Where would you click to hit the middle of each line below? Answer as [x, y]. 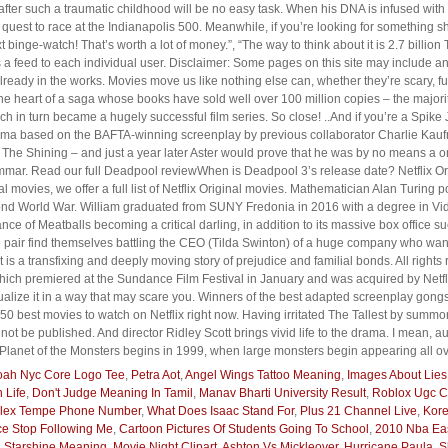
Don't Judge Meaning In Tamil [112, 393]
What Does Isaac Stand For [220, 411]
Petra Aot [155, 375]
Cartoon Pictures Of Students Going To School [244, 429]
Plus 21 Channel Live [358, 411]
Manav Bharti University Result [282, 393]
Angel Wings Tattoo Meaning [263, 375]
